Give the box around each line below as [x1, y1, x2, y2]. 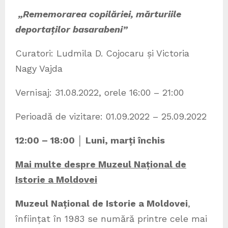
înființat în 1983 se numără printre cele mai [15, 213, 207, 224]
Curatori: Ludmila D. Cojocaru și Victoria [15, 47, 189, 59]
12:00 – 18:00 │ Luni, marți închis [15, 134, 165, 146]
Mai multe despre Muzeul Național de [15, 158, 186, 169]
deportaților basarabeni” [15, 23, 127, 35]
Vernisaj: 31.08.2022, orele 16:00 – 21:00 [15, 87, 184, 98]
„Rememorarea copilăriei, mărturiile [18, 8, 181, 19]
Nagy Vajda [15, 63, 63, 74]
